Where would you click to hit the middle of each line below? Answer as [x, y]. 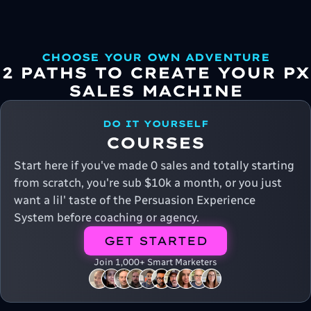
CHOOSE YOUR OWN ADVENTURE [155, 58]
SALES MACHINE [155, 91]
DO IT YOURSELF [155, 124]
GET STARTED [155, 241]
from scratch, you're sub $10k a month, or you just [148, 183]
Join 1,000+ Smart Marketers [155, 262]
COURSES [155, 143]
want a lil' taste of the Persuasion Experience [134, 200]
